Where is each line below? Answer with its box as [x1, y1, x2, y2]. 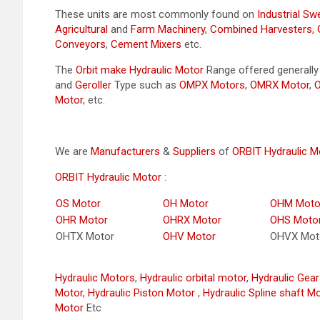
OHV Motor [163, 230, 216, 244]
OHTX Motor [56, 230, 114, 244]
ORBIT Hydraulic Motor [55, 171, 161, 184]
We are [55, 145, 91, 159]
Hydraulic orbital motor [140, 271, 246, 285]
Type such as [111, 79, 179, 92]
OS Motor [56, 197, 101, 211]
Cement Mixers [111, 38, 181, 51]
